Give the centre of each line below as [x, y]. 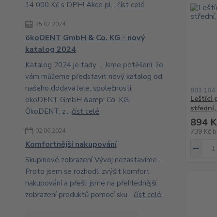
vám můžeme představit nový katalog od [94, 77]
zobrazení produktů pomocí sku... [79, 195]
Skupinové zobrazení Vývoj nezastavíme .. [93, 160]
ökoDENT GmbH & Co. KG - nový [85, 38]
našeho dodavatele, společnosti [78, 88]
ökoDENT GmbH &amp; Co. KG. [78, 100]
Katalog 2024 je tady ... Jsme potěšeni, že [94, 65]
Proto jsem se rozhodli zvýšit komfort [87, 171]
